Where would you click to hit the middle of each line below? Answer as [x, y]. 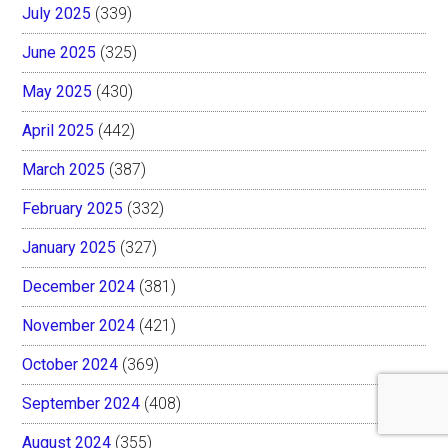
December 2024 [79, 287]
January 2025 [69, 248]
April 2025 [58, 131]
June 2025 [59, 53]
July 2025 [57, 14]
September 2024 [81, 404]
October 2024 [70, 365]
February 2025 [73, 209]
